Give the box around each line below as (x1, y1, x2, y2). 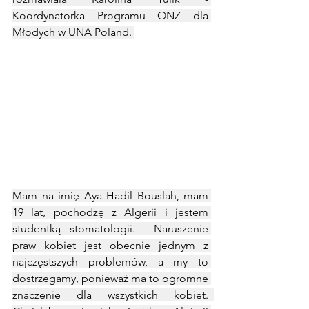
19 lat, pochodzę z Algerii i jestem (12, 206, 208, 219)
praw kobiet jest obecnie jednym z (12, 239, 208, 252)
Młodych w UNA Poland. (12, 26, 134, 39)
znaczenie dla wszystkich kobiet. (12, 288, 208, 301)
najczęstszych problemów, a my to (12, 255, 208, 268)
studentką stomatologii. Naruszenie (12, 222, 208, 235)
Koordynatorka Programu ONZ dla (12, 9, 208, 22)
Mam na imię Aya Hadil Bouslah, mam (12, 189, 208, 202)
